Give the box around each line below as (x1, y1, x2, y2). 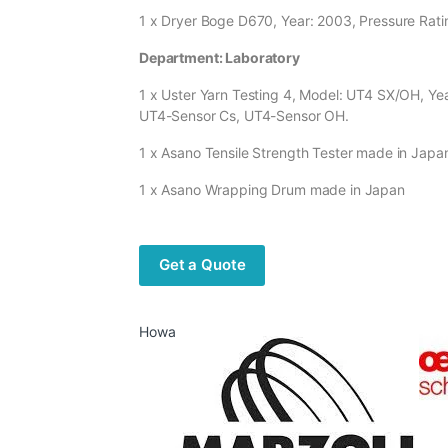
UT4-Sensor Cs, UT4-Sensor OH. (139, 107, 349, 125)
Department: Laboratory (139, 49, 300, 67)
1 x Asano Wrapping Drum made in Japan (139, 181, 405, 199)
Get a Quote (159, 255, 246, 275)
